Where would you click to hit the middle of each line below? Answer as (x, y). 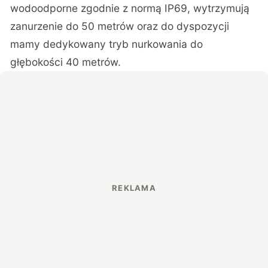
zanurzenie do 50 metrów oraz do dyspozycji (120, 26)
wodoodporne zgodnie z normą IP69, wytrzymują (130, 8)
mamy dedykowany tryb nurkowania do (107, 44)
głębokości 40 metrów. (66, 62)
